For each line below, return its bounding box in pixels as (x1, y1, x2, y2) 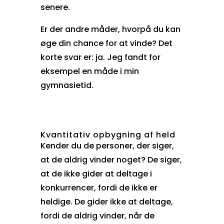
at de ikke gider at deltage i (40, 167, 152, 179)
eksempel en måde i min (40, 65, 139, 77)
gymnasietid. (40, 79, 93, 91)
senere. (40, 1, 70, 13)
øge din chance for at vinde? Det (40, 37, 172, 49)
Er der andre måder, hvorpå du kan (40, 23, 180, 35)
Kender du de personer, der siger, (40, 139, 174, 151)
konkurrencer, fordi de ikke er (40, 181, 157, 193)
